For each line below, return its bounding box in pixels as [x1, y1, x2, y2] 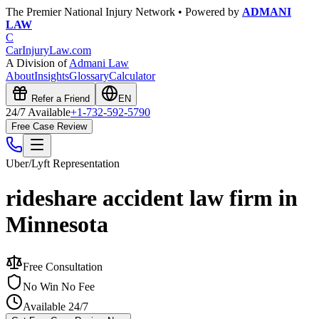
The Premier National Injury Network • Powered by [6, 6, 242, 18]
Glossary [69, 70, 109, 82]
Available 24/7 [23, 300, 88, 313]
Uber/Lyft [6, 157, 50, 169]
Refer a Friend [28, 93, 90, 104]
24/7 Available [6, 106, 70, 118]
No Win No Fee [23, 280, 95, 293]
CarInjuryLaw [6, 44, 69, 56]
